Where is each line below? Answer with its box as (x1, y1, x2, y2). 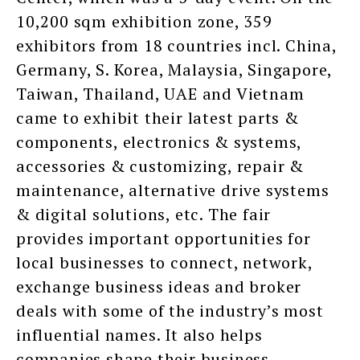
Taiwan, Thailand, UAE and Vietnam (16, 83, 305, 105)
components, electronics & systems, (16, 131, 302, 153)
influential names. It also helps (16, 324, 263, 346)
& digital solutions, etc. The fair (16, 203, 272, 226)
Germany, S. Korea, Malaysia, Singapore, (16, 59, 333, 81)
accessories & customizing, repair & (16, 155, 304, 178)
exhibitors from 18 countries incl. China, (16, 35, 337, 57)
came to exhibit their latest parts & (16, 107, 299, 129)
